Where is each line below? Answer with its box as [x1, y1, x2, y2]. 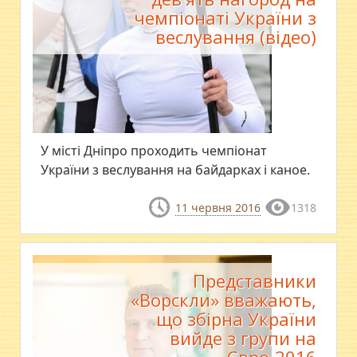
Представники [192, 269, 316, 293]
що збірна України [155, 307, 316, 331]
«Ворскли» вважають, [130, 288, 316, 312]
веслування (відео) [155, 25, 316, 49]
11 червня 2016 [175, 200, 261, 215]
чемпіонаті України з [133, 6, 316, 29]
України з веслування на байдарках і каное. [41, 161, 311, 178]
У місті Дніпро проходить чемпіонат [41, 142, 268, 159]
